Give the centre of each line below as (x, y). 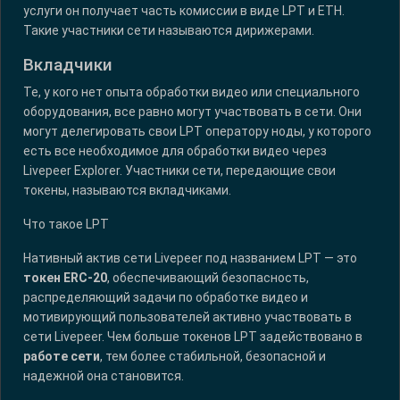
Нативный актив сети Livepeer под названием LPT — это (190, 258)
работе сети (62, 357)
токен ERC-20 (65, 278)
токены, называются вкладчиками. (127, 191)
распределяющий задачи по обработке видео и (166, 298)
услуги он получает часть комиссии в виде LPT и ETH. (184, 11)
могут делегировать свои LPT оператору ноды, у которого (197, 132)
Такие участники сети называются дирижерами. (169, 31)
